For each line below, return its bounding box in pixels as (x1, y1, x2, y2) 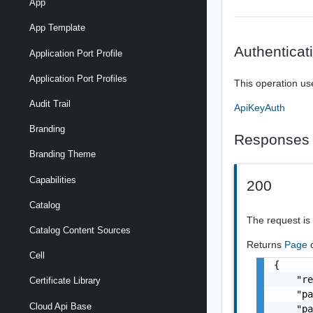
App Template (29, 22, 85, 34)
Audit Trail (29, 99, 71, 110)
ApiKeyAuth (234, 101, 286, 113)
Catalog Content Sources (29, 224, 131, 235)
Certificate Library (29, 275, 101, 286)
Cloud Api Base (29, 300, 92, 312)
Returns (247, 238, 285, 250)
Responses (234, 131, 310, 147)
